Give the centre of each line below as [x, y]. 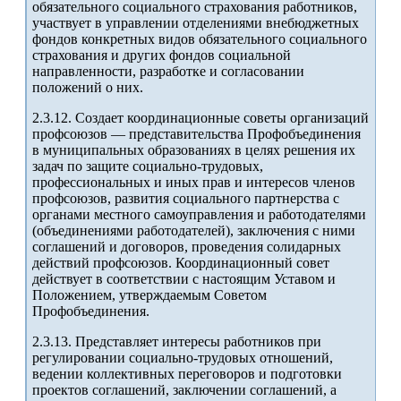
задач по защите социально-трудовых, [148, 166]
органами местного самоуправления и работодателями [199, 215]
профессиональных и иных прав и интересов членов [194, 183]
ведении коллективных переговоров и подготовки [187, 374]
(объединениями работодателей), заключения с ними [194, 231]
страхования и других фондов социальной [162, 55]
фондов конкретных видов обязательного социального [200, 39]
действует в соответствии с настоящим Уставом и [184, 279]
